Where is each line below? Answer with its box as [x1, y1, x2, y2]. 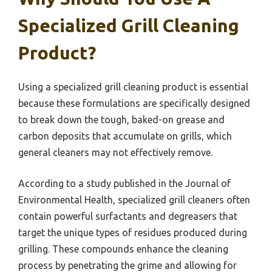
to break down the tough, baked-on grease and [18, 114, 225, 126]
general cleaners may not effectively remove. [18, 147, 212, 158]
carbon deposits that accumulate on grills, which [18, 131, 232, 142]
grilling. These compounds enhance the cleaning [18, 243, 228, 255]
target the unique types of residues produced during [18, 227, 247, 239]
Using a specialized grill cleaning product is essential [18, 81, 248, 93]
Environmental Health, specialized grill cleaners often [18, 194, 250, 206]
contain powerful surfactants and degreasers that [18, 211, 237, 222]
